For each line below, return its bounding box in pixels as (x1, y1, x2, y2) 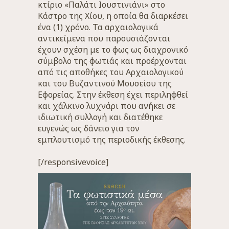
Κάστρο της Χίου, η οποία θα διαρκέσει (38, 10, 188, 21)
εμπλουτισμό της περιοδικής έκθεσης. (38, 134, 186, 145)
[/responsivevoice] (38, 156, 108, 168)
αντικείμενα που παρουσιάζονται (38, 33, 170, 44)
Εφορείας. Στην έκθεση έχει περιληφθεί (38, 89, 188, 100)
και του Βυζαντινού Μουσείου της (38, 78, 172, 89)
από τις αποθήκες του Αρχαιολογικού (38, 66, 184, 78)
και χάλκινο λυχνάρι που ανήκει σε (38, 100, 175, 111)
